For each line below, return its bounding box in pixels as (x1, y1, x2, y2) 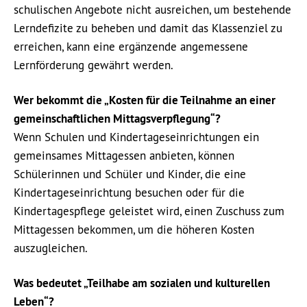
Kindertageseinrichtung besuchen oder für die (14, 185, 245, 200)
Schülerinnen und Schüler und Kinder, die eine (14, 167, 246, 182)
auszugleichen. (14, 241, 88, 256)
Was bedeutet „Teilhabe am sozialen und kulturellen (14, 275, 270, 291)
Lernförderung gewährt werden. (14, 58, 173, 73)
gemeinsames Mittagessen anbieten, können (14, 148, 234, 163)
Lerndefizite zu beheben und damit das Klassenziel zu (14, 21, 282, 36)
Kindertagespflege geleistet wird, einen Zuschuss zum (14, 204, 284, 219)
